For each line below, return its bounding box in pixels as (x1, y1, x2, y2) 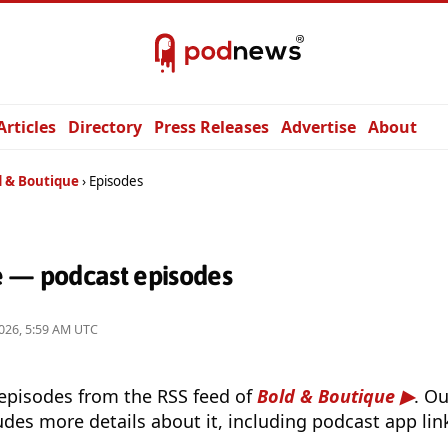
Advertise (281, 116, 356, 138)
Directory (68, 116, 142, 138)
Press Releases (154, 116, 269, 138)
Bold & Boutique (257, 384, 395, 409)
